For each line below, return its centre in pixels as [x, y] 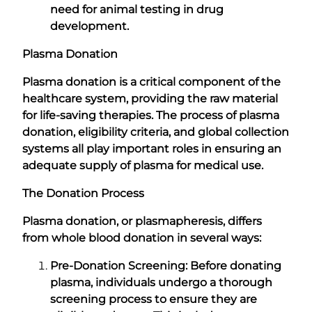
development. [89, 26]
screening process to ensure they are [154, 299]
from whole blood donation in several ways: [142, 237]
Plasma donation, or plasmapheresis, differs [142, 221]
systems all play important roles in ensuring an [152, 148]
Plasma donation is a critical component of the [151, 81]
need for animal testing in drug [137, 9]
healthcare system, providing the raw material [150, 98]
